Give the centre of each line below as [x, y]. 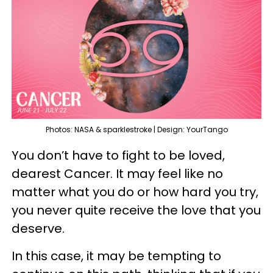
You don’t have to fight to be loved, [118, 155]
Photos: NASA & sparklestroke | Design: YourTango [136, 129]
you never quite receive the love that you [136, 210]
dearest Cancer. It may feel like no [117, 173]
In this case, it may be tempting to [116, 256]
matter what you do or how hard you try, [135, 192]
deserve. [40, 228]
